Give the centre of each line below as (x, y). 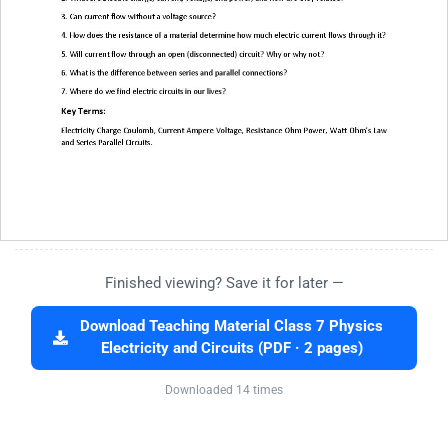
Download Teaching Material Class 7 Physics (231, 326)
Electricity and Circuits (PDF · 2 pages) (231, 348)
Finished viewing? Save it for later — (224, 282)
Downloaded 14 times (224, 389)
